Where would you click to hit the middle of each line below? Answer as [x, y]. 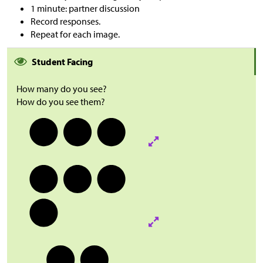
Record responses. [65, 21]
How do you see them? [61, 102]
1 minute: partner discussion [85, 8]
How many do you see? [62, 89]
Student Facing [62, 62]
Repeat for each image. [75, 34]
